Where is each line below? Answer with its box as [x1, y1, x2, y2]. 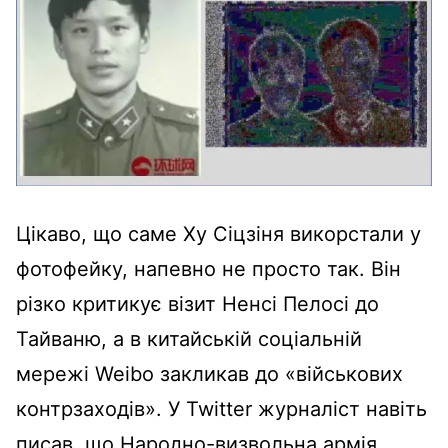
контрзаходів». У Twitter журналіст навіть [16, 396, 427, 421]
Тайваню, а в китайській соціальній [16, 326, 362, 351]
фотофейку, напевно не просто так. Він [16, 256, 401, 281]
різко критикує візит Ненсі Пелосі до [16, 291, 379, 316]
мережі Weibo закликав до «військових [16, 361, 403, 386]
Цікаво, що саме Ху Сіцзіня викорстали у [16, 221, 421, 246]
